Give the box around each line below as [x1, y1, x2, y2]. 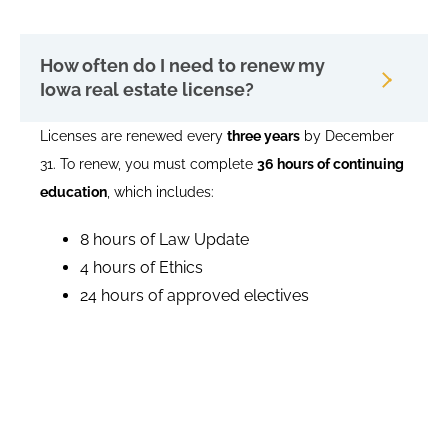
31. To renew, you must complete [40, 156, 257, 173]
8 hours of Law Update [80, 230, 249, 250]
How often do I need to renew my [40, 55, 325, 77]
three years [227, 128, 300, 145]
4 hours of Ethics [80, 258, 203, 278]
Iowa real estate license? [40, 79, 254, 101]
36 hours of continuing [257, 156, 404, 173]
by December [300, 128, 394, 145]
